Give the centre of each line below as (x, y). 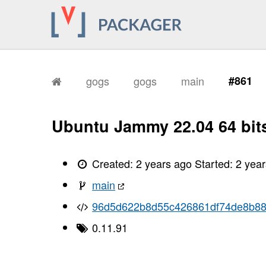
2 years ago (164, 163)
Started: (216, 163)
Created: (113, 163)
